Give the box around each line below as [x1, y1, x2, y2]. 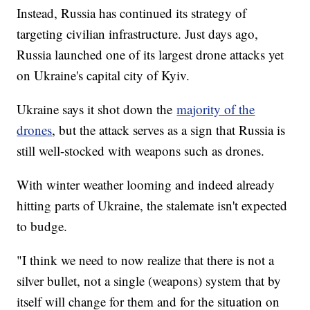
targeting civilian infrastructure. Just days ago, [17, 25, 259, 43]
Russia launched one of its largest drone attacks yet [17, 46, 284, 64]
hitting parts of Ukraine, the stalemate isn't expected [17, 197, 288, 215]
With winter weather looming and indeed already [17, 176, 275, 194]
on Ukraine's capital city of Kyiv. [17, 66, 194, 84]
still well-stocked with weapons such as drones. [17, 142, 269, 160]
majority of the [176, 100, 255, 118]
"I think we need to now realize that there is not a [17, 251, 275, 269]
